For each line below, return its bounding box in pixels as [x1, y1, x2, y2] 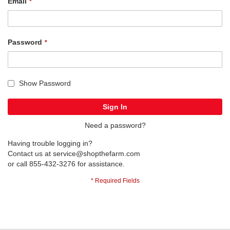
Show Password [19, 79, 71, 87]
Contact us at [8, 149, 53, 158]
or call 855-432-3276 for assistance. [8, 159, 125, 168]
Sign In [103, 102, 127, 111]
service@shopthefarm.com [53, 149, 140, 158]
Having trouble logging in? [8, 139, 92, 147]
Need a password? [84, 121, 146, 129]
